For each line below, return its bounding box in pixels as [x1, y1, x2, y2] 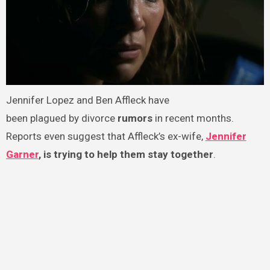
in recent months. [152, 112, 234, 125]
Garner [5, 148, 39, 161]
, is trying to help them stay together [38, 148, 213, 161]
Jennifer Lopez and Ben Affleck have [5, 94, 169, 107]
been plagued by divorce [5, 112, 118, 125]
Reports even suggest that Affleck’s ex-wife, [5, 130, 206, 143]
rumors [117, 112, 152, 125]
